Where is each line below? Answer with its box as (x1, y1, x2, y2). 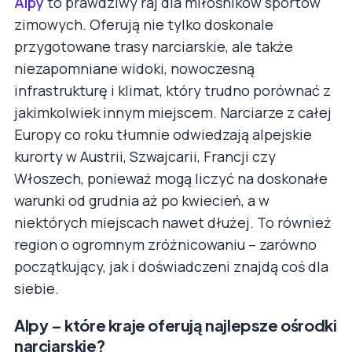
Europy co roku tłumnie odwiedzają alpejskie (14, 124, 312, 144)
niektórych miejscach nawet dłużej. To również (14, 212, 332, 232)
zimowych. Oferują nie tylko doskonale (14, 14, 273, 34)
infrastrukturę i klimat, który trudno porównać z (14, 80, 331, 100)
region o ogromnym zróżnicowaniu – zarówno (14, 234, 317, 254)
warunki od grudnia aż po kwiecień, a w (14, 190, 269, 210)
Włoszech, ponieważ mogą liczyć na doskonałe (14, 168, 328, 188)
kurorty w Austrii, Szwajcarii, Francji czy (14, 146, 276, 166)
